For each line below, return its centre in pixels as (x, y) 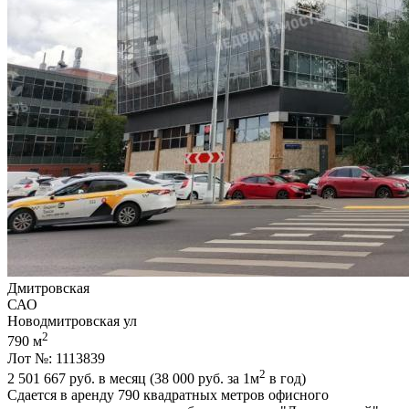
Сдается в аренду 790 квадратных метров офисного (168, 395)
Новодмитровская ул (72, 321)
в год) (286, 378)
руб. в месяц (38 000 (132, 378)
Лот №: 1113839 (56, 358)
